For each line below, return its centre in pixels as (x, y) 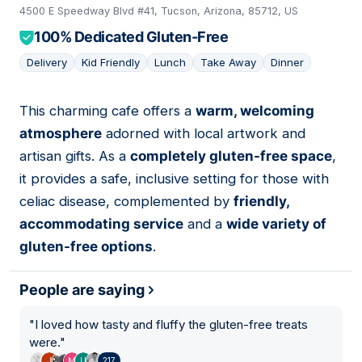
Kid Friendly (111, 63)
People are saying (82, 290)
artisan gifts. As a (75, 156)
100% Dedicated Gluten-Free (131, 37)
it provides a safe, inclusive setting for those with (174, 179)
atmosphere (61, 134)
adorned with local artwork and (204, 134)
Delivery (47, 63)
